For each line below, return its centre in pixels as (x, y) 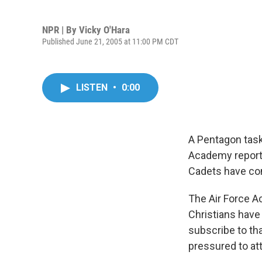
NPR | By (61, 30)
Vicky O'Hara (104, 30)
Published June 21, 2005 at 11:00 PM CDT (110, 41)
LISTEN (93, 87)
